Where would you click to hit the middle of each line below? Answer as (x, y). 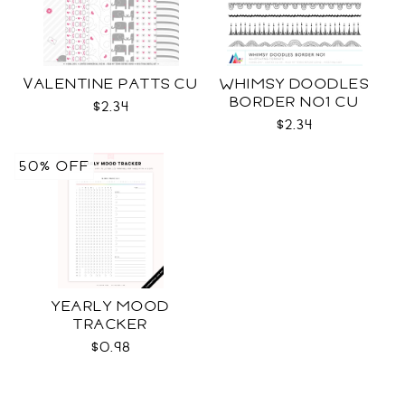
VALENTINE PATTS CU (111, 84)
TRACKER (111, 325)
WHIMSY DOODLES (294, 84)
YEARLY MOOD (111, 306)
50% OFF (54, 166)
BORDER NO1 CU (294, 102)
